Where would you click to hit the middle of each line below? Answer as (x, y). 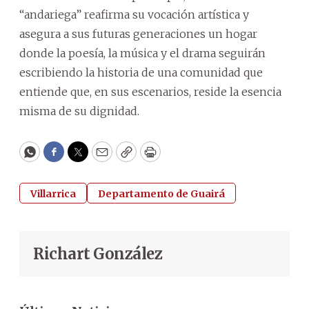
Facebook (82, 158)
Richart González (98, 254)
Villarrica (53, 194)
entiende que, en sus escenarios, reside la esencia (150, 92)
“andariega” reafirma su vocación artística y (134, 15)
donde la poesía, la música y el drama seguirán (142, 53)
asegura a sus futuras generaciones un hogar (138, 34)
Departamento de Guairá (161, 194)
